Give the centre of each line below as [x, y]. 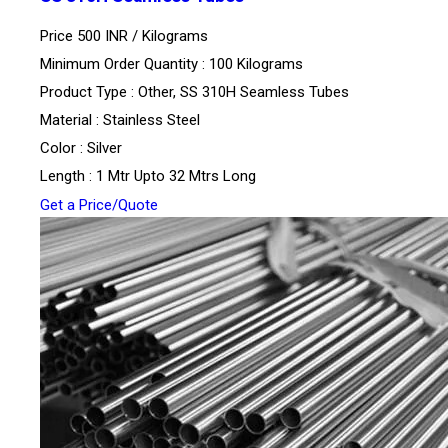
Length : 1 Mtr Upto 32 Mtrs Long [148, 176]
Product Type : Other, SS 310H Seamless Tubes [194, 92]
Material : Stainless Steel [120, 120]
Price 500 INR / [91, 36]
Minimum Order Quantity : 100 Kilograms [171, 64]
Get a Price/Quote [99, 205]
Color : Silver [81, 148]
